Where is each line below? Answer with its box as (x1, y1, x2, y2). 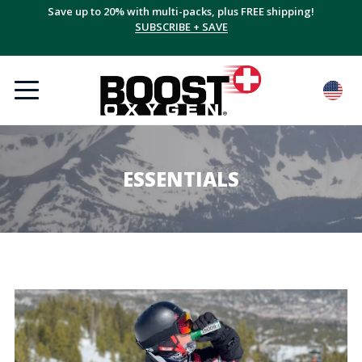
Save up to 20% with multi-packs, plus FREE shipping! (48, 4, 314, 19)
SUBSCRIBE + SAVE (134, 19, 228, 34)
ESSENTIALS (123, 166, 239, 192)
